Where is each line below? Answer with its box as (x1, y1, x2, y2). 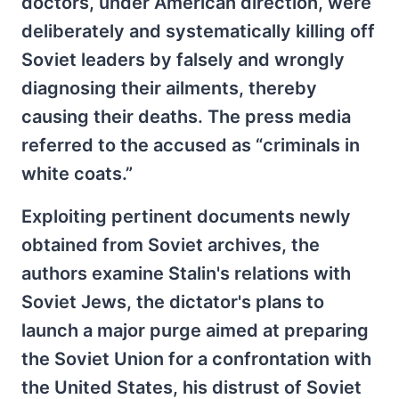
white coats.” (21, 162, 133, 184)
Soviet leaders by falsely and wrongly (21, 48, 345, 70)
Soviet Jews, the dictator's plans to (21, 290, 324, 313)
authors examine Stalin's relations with (21, 262, 351, 284)
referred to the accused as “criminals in (21, 134, 360, 156)
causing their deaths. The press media (21, 105, 351, 127)
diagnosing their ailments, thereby (21, 77, 317, 99)
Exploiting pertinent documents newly (21, 205, 351, 227)
